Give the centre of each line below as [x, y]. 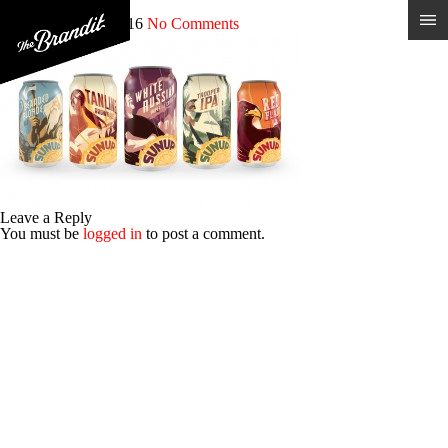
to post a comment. [203, 233]
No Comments [193, 23]
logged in [112, 233]
